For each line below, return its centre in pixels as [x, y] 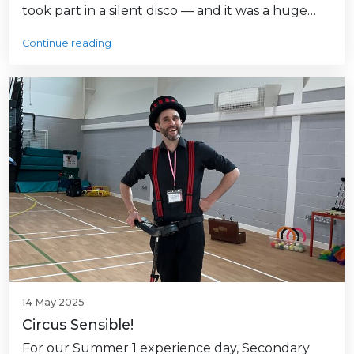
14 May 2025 [53, 302]
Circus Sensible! [78, 324]
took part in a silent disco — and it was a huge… [169, 10]
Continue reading [67, 43]
